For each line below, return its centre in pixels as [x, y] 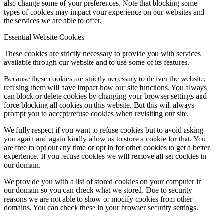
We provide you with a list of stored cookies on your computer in [103, 181]
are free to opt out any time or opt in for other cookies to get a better [107, 147]
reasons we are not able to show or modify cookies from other [98, 199]
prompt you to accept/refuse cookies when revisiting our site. [96, 113]
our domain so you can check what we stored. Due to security [98, 190]
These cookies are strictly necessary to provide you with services [102, 53]
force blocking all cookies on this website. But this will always [99, 105]
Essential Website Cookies [44, 37]
